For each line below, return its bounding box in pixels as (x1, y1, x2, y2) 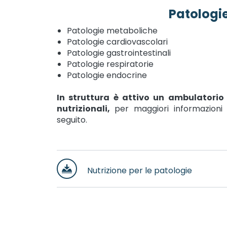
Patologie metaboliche (66, 25, 158, 36)
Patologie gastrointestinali (66, 47, 171, 59)
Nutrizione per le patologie (87, 165, 192, 176)
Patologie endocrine (66, 69, 147, 81)
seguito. (56, 114, 87, 126)
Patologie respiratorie (66, 58, 154, 70)
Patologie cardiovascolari (66, 36, 168, 48)
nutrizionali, (56, 103, 115, 115)
